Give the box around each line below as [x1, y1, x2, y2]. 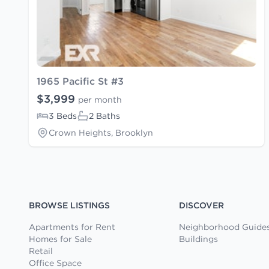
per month [78, 94, 122, 105]
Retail [29, 245, 53, 256]
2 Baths [89, 110, 120, 121]
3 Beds [49, 110, 77, 121]
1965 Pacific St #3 [37, 74, 124, 87]
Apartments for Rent [29, 221, 115, 232]
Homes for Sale [29, 233, 92, 244]
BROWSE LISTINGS [29, 199, 110, 211]
